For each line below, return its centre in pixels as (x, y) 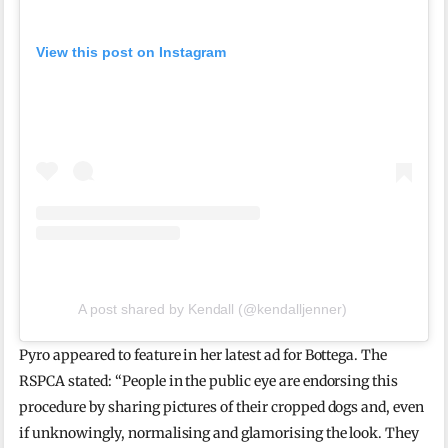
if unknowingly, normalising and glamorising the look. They (219, 433)
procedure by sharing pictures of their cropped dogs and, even (221, 407)
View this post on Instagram (131, 51)
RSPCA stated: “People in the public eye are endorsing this (209, 381)
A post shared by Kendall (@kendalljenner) (212, 309)
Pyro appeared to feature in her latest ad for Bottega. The (203, 355)
